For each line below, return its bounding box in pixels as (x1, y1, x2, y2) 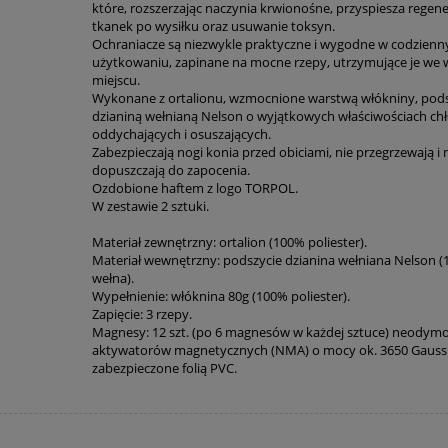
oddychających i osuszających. (92, 124, 272, 143)
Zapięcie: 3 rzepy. (92, 304, 193, 323)
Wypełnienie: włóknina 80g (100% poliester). (92, 286, 351, 305)
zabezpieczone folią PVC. (92, 358, 238, 377)
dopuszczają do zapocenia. (92, 160, 251, 179)
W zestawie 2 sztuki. (92, 196, 210, 215)
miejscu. (92, 70, 141, 89)
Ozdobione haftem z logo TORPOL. (92, 178, 299, 197)
